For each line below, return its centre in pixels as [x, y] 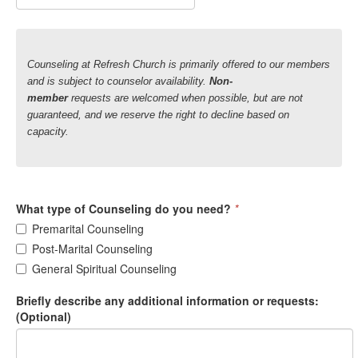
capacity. [48, 131]
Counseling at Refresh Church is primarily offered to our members [179, 64]
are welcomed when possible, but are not [207, 98]
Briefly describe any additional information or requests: [167, 300]
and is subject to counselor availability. [118, 81]
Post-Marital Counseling [92, 249]
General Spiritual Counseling [104, 268]
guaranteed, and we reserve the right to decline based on [158, 115]
